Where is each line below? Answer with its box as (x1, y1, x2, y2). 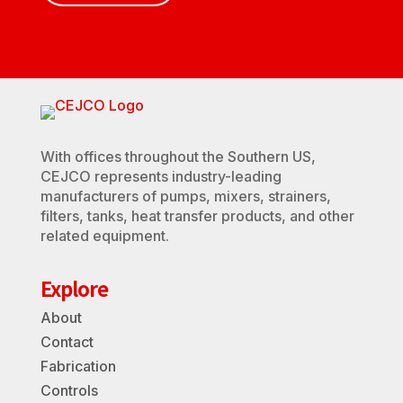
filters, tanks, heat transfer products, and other (40, 206, 354, 225)
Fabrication (40, 356, 116, 375)
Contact (40, 332, 94, 351)
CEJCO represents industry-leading (40, 166, 282, 185)
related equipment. (40, 226, 169, 245)
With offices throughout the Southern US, (40, 147, 316, 166)
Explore (40, 273, 108, 302)
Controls (40, 381, 98, 399)
